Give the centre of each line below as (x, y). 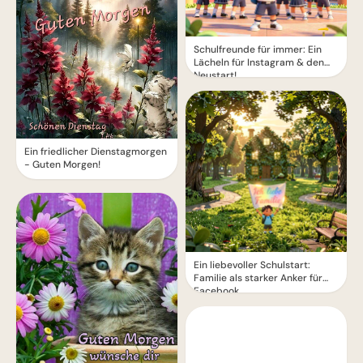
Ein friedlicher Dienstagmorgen (96, 152)
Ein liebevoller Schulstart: (252, 265)
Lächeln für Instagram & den (259, 63)
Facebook (216, 291)
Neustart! (215, 76)
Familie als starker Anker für (258, 278)
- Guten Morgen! (62, 165)
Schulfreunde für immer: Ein (258, 50)
